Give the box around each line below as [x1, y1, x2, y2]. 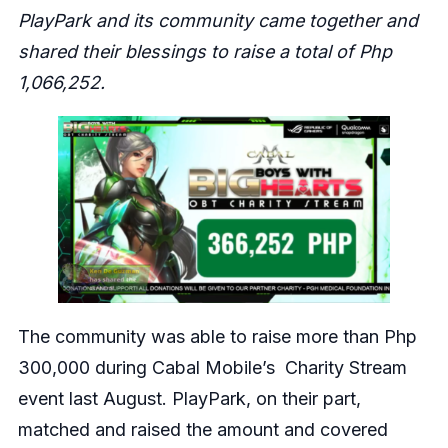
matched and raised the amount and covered [17, 419, 388, 441]
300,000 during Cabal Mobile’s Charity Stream [17, 357, 407, 379]
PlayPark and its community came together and [17, 10, 418, 32]
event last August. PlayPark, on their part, [17, 388, 361, 410]
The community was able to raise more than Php [17, 326, 417, 348]
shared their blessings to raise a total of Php [17, 41, 392, 63]
